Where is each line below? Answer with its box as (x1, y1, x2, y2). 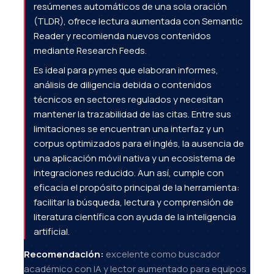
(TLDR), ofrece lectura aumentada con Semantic (34, 15, 243, 28)
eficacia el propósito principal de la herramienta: (34, 180, 240, 194)
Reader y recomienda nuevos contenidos (34, 29, 211, 43)
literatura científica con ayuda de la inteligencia (34, 210, 236, 223)
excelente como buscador (104, 248, 220, 261)
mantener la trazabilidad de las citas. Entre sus (34, 107, 231, 120)
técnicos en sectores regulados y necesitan (34, 92, 223, 106)
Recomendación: (24, 248, 104, 261)
